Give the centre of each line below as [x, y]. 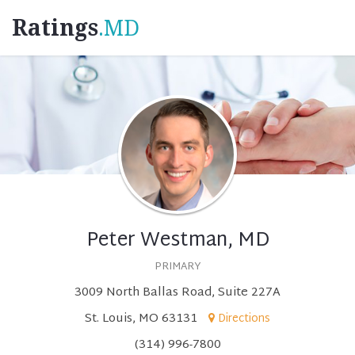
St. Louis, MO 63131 [141, 319]
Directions [244, 319]
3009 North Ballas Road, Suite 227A [177, 293]
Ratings [55, 28]
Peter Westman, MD [177, 241]
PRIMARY [177, 267]
